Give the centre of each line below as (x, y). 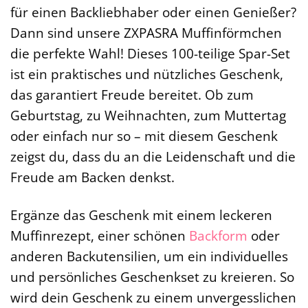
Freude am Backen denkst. (92, 177)
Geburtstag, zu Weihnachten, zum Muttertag (148, 115)
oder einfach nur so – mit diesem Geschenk (144, 136)
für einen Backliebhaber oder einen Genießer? (153, 12)
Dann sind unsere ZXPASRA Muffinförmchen (146, 33)
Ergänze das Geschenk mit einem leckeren (141, 215)
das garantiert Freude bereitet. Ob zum (132, 95)
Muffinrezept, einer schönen (100, 236)
